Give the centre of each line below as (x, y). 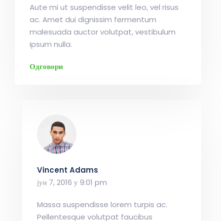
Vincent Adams (68, 170)
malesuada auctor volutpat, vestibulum (103, 32)
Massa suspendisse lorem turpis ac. (102, 204)
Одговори (46, 66)
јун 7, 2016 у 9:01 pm (72, 182)
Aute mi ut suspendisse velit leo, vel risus (104, 7)
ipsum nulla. (51, 44)
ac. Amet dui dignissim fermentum (93, 19)
